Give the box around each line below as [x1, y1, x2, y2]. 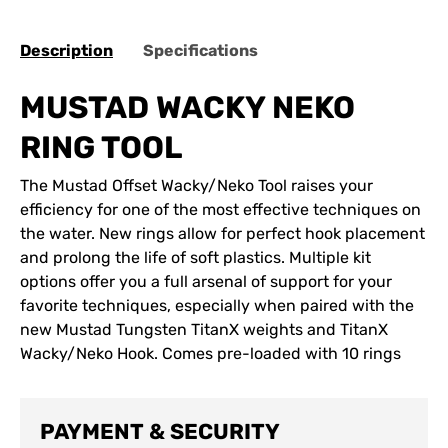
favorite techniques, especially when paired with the [20, 295, 414, 315]
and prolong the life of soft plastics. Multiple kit [20, 247, 371, 267]
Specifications [143, 40, 258, 60]
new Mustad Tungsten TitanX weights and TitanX [20, 319, 388, 339]
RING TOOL [20, 128, 182, 166]
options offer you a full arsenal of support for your [20, 271, 392, 291]
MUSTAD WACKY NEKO [20, 88, 355, 126]
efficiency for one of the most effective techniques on [20, 199, 421, 219]
